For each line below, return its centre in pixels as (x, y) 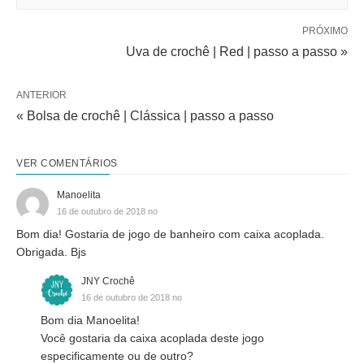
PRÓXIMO (325, 31)
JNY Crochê (108, 281)
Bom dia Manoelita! (90, 320)
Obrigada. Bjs (51, 252)
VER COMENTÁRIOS (67, 163)
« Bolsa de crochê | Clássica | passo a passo (145, 116)
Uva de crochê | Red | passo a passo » (237, 52)
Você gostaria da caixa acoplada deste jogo (152, 338)
